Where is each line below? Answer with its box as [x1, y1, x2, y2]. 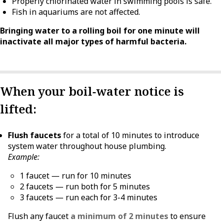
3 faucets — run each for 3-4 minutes [20, 191, 157, 203]
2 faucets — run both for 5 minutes [20, 181, 150, 192]
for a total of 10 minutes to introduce [61, 129, 199, 141]
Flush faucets [8, 129, 61, 141]
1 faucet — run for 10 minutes [20, 170, 131, 181]
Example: [8, 151, 39, 162]
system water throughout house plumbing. [8, 140, 166, 151]
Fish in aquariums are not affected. [12, 6, 140, 17]
